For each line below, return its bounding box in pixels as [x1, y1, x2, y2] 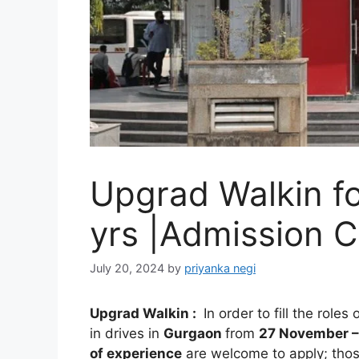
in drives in [90, 325, 163, 342]
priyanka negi [184, 261, 256, 276]
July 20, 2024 [90, 261, 164, 276]
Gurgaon [163, 325, 225, 342]
